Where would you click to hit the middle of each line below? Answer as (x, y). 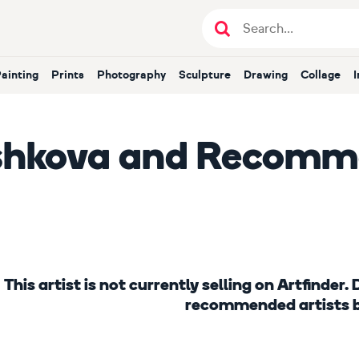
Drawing (270, 75)
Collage (325, 75)
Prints (72, 75)
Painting (20, 75)
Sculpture (208, 75)
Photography (135, 75)
